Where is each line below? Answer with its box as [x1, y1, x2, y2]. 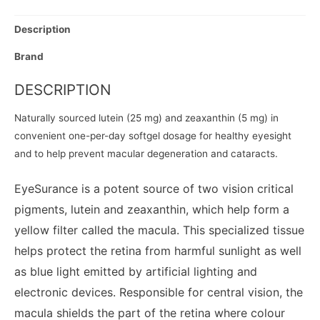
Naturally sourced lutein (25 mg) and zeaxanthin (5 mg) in [14, 112, 279, 124]
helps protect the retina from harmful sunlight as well [14, 244, 301, 259]
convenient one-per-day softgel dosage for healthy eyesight [14, 130, 291, 142]
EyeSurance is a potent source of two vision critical [14, 181, 294, 196]
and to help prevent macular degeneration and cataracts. [14, 148, 278, 160]
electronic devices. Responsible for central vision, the [14, 285, 303, 300]
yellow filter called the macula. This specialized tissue [14, 223, 304, 238]
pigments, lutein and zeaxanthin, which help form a [14, 202, 289, 217]
